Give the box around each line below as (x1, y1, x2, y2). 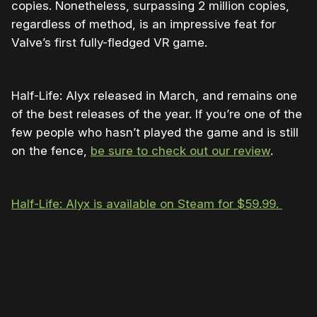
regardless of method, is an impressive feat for (11, 17, 276, 32)
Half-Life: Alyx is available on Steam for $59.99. (11, 197, 282, 212)
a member (81, 286, 127, 299)
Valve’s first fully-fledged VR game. (11, 35, 207, 50)
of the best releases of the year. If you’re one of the (11, 107, 302, 122)
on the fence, (11, 144, 91, 158)
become (220, 267, 259, 280)
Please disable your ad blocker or (58, 267, 220, 280)
